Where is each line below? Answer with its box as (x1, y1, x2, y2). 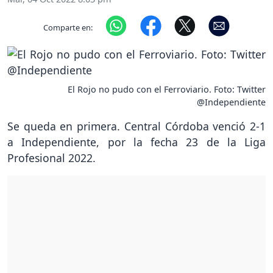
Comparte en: (43, 21, 93, 33)
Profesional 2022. (7, 151, 96, 166)
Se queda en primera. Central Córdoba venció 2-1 (7, 119, 266, 134)
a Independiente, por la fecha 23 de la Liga (7, 135, 266, 150)
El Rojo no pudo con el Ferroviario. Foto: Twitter (68, 83, 266, 96)
